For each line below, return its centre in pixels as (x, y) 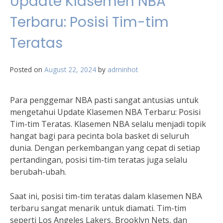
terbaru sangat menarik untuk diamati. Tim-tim (98, 208)
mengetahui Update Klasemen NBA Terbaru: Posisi (105, 112)
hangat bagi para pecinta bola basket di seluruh (100, 136)
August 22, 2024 (70, 69)
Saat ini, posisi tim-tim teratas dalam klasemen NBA (106, 196)
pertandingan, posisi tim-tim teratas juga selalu (99, 160)
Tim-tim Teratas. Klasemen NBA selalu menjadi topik (108, 124)
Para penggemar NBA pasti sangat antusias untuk (104, 100)
